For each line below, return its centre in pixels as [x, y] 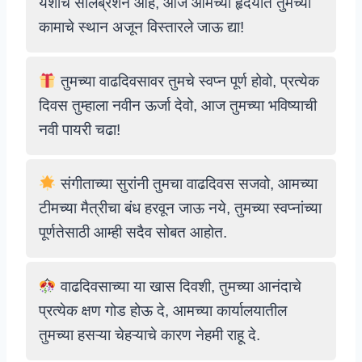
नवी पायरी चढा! [80, 130]
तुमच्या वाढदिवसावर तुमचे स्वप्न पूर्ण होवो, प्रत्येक [187, 81]
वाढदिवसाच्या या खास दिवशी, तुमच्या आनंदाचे [179, 286]
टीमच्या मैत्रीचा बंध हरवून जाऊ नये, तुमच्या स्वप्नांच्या [180, 208]
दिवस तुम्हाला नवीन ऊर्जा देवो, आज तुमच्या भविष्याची [178, 105]
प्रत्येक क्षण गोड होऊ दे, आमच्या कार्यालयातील [163, 311]
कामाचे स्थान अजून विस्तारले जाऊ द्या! [141, 27]
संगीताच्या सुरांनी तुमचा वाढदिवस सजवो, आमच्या [187, 184]
